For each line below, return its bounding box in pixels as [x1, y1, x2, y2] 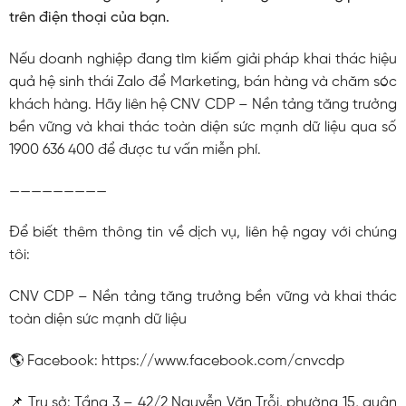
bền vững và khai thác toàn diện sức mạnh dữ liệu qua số [8, 119, 398, 135]
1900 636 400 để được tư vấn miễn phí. [8, 141, 261, 158]
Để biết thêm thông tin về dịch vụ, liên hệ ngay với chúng [8, 225, 398, 241]
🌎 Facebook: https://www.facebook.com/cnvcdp [8, 353, 344, 369]
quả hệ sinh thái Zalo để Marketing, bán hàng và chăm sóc [8, 73, 398, 90]
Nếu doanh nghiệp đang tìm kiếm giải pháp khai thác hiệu [8, 51, 398, 67]
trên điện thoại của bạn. [8, 9, 169, 25]
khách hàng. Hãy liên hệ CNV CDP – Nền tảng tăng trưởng [8, 96, 398, 112]
